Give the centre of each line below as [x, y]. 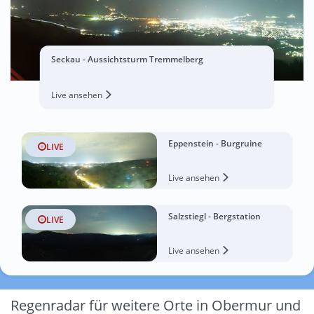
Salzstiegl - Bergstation [214, 216]
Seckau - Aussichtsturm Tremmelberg [127, 59]
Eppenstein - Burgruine [215, 143]
